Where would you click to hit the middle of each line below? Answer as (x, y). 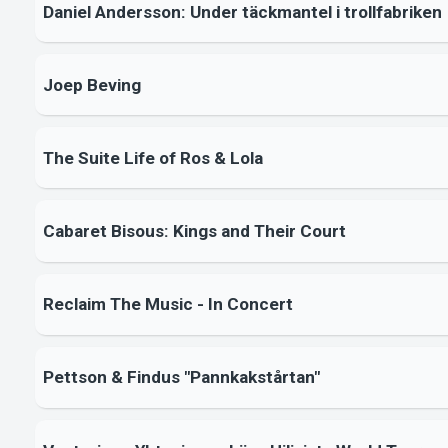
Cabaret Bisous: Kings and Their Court (194, 231)
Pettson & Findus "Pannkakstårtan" (181, 377)
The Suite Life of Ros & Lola (152, 157)
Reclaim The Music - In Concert (167, 304)
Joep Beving (91, 84)
